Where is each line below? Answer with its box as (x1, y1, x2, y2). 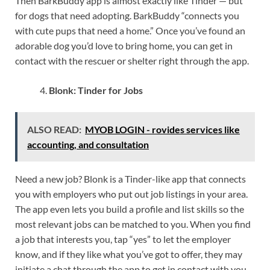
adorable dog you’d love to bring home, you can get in (15, 40, 233, 52)
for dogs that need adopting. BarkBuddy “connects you (15, 10, 239, 22)
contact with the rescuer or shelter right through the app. (15, 55, 249, 67)
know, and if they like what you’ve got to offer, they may (15, 248, 242, 260)
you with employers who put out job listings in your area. (15, 188, 248, 200)
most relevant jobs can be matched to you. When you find (15, 218, 251, 230)
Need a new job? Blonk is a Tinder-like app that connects (15, 173, 246, 185)
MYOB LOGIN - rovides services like (85, 124, 240, 136)
